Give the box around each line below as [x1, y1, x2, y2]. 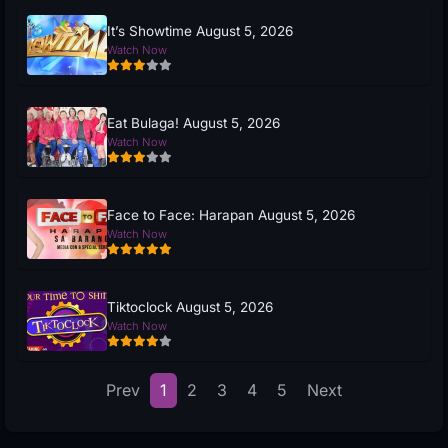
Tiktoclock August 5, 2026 [107, 298, 273, 315]
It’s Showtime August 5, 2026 [107, 22, 293, 39]
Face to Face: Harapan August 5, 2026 [107, 206, 355, 223]
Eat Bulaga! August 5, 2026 [107, 114, 280, 131]
